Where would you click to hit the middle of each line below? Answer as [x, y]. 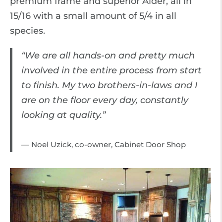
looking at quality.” [63, 115]
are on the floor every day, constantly [105, 100]
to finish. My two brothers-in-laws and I [109, 85]
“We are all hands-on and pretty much [108, 55]
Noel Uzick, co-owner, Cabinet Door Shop [108, 145]
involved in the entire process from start [111, 70]
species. [28, 31]
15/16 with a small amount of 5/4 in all [93, 16]
